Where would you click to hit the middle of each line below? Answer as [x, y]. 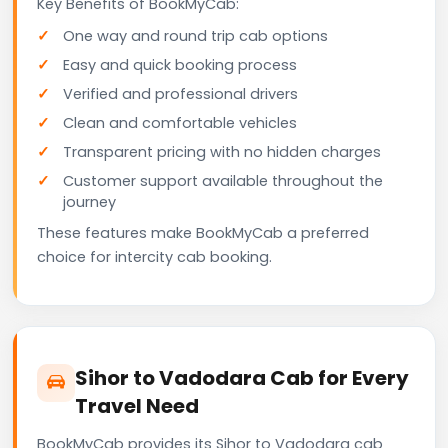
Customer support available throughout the [223, 180]
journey [89, 201]
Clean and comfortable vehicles [180, 122]
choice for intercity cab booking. [154, 256]
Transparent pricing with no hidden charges [222, 151]
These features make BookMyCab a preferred [203, 232]
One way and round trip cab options [195, 35]
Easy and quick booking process [180, 64]
